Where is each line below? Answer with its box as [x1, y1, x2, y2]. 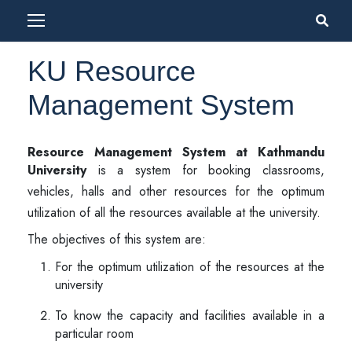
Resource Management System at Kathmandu [27, 143, 324, 161]
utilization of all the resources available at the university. [27, 203, 321, 222]
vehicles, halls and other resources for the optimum [27, 182, 324, 200]
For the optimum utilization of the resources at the [55, 258, 324, 276]
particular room [55, 324, 134, 343]
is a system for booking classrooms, [86, 161, 324, 179]
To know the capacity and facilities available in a [55, 306, 324, 324]
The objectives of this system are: [27, 230, 206, 248]
